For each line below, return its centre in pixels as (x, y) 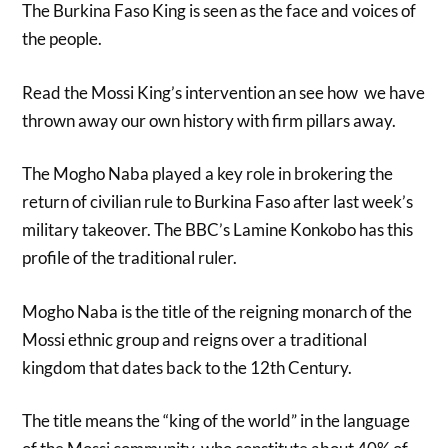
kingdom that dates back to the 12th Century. (187, 367)
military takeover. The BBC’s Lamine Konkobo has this (218, 230)
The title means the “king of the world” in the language (216, 421)
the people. (62, 39)
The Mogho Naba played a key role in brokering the (208, 174)
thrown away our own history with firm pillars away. (209, 120)
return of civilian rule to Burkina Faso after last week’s (218, 202)
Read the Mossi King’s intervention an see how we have (224, 92)
